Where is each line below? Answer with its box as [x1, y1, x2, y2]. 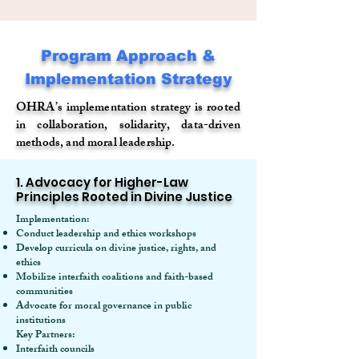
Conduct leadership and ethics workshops [16, 225, 196, 244]
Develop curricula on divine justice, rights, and [16, 240, 216, 259]
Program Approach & [41, 47, 216, 64]
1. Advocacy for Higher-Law [16, 174, 188, 191]
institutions [16, 312, 66, 331]
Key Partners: [16, 326, 75, 345]
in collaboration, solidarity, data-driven [16, 115, 240, 137]
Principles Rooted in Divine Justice [16, 188, 232, 205]
